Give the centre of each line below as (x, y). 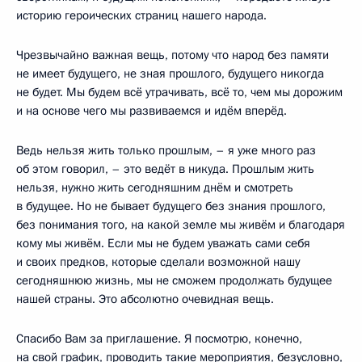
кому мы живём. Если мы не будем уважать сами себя (163, 243)
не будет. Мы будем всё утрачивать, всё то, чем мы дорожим (179, 92)
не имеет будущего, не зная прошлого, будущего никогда (170, 73)
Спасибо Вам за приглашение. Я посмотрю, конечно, (159, 338)
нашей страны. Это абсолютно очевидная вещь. (145, 299)
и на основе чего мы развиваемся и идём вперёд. (152, 110)
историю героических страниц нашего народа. (141, 15)
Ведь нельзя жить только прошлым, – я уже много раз (166, 150)
